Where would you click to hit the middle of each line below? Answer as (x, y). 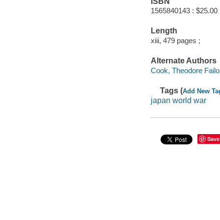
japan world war (178, 100)
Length (164, 31)
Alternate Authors (183, 61)
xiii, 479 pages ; (175, 40)
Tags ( (172, 91)
